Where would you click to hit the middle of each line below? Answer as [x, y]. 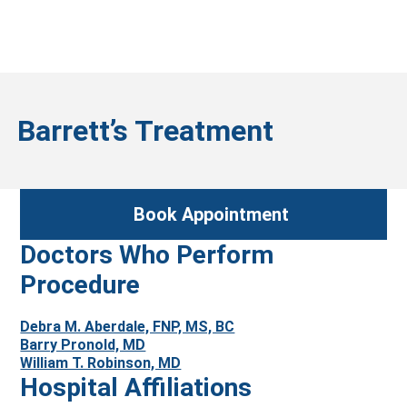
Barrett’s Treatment [145, 131]
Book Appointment [211, 214]
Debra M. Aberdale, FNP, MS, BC [128, 327]
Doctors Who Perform [147, 255]
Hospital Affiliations [136, 387]
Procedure [80, 285]
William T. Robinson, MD [101, 363]
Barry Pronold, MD [83, 345]
